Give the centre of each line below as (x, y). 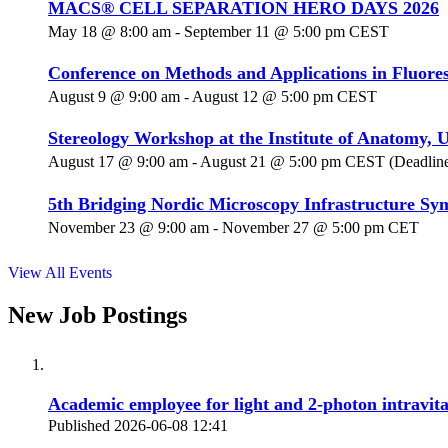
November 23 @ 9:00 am (128, 227)
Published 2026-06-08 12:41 (138, 425)
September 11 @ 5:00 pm (264, 31)
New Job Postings (97, 314)
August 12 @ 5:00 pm (262, 96)
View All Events (60, 272)
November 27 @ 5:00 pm (303, 227)
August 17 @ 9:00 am (118, 162)
